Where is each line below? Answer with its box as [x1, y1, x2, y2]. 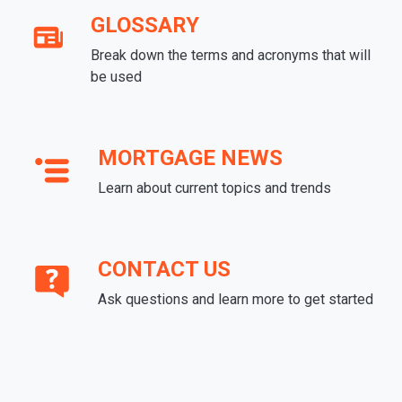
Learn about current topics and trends [98, 179, 331, 197]
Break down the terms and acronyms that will [90, 47, 371, 65]
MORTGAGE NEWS [98, 145, 283, 171]
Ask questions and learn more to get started [98, 291, 373, 309]
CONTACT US [98, 257, 231, 283]
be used [90, 68, 142, 86]
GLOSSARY [90, 13, 199, 39]
